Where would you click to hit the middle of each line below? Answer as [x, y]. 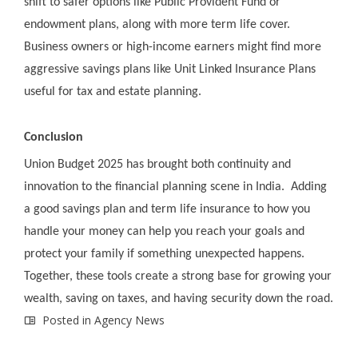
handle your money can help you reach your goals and [164, 232]
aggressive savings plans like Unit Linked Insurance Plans [170, 70]
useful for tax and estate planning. [113, 92]
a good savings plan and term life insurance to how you [167, 210]
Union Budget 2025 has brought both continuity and [157, 165]
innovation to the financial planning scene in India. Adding [175, 187]
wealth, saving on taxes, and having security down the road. [179, 299]
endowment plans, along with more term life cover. [157, 25]
